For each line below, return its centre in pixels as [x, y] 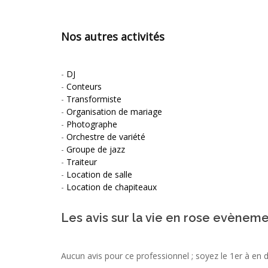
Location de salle [99, 174]
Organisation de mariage [114, 111]
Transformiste [94, 99]
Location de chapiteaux [112, 187]
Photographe [92, 124]
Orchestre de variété [106, 136]
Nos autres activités [113, 36]
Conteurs [84, 86]
